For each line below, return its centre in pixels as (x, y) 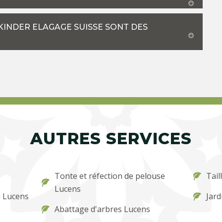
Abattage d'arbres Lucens (103, 209)
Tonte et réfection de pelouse (110, 176)
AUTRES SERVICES (111, 138)
